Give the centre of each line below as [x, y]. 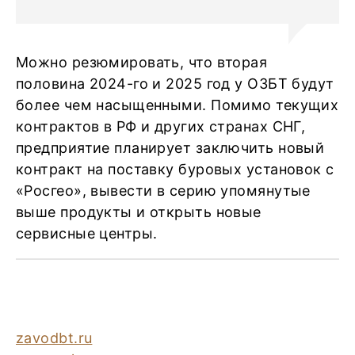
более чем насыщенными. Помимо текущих [177, 105]
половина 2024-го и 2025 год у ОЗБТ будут [175, 84]
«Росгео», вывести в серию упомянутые [163, 191]
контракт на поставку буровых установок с [175, 169]
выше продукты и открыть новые [139, 212]
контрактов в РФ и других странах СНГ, [161, 126]
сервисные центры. [87, 233]
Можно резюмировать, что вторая [142, 62]
